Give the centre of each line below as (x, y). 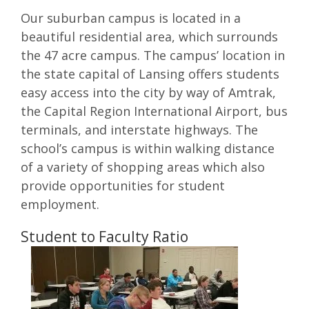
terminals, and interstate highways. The (139, 130)
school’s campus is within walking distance (148, 149)
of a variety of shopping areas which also (143, 167)
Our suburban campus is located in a (131, 18)
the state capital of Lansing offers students (150, 74)
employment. (60, 205)
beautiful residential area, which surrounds (149, 37)
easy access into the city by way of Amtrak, (148, 93)
